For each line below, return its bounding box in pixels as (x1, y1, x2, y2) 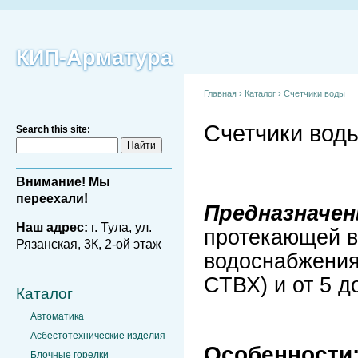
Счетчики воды (284, 89, 345, 98)
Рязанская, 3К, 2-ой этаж (16, 237, 161, 251)
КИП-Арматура (16, 46, 173, 70)
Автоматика (30, 310, 84, 322)
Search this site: (16, 124, 90, 135)
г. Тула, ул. (88, 220, 152, 234)
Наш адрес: (16, 220, 88, 234)
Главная (204, 89, 237, 98)
